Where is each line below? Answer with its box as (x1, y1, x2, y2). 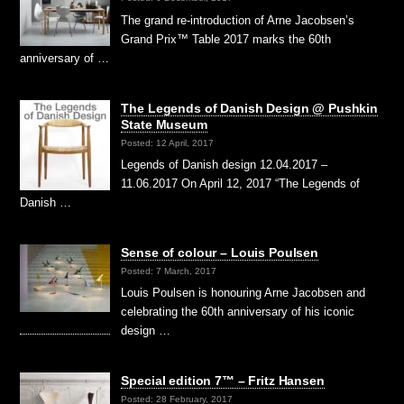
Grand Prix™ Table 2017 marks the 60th (121, 32, 332, 47)
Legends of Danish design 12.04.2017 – (121, 158, 328, 172)
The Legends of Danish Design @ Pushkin (121, 101, 378, 116)
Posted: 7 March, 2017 (121, 265, 217, 276)
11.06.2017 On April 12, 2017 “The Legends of (121, 177, 361, 191)
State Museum (121, 117, 207, 133)
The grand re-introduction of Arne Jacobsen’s (121, 14, 355, 28)
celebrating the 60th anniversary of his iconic (121, 305, 355, 319)
